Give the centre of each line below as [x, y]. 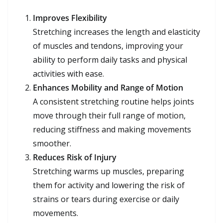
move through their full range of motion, [109, 115]
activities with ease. [68, 73]
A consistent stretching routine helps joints [113, 101]
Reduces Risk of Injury [75, 157]
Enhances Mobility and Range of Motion [108, 87]
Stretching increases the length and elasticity [116, 32]
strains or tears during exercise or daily [106, 199]
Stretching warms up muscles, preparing [109, 171]
